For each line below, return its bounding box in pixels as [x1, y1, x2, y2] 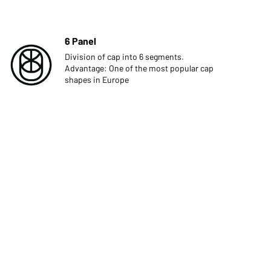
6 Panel [64, 35, 96, 47]
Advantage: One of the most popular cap [64, 63, 214, 73]
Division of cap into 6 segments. [64, 51, 184, 62]
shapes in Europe [64, 74, 129, 85]
